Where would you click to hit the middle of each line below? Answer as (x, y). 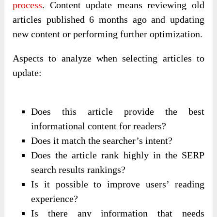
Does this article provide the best (118, 112)
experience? (55, 199)
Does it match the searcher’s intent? (102, 141)
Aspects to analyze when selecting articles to (108, 58)
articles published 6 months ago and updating (108, 20)
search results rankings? (78, 170)
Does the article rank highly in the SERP (118, 155)
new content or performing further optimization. (108, 34)
